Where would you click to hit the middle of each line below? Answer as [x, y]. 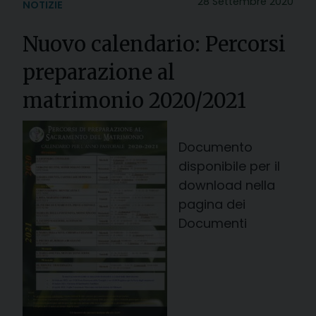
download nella [227, 185]
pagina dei [212, 204]
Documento [215, 147]
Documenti [213, 223]
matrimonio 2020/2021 [134, 101]
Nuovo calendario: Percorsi [154, 44]
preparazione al [99, 72]
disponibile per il [229, 166]
